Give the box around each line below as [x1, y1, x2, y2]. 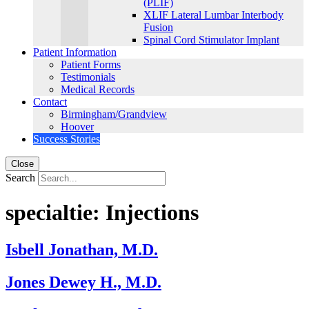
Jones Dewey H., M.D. [6, 272, 161, 291]
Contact [33, 96, 67, 108]
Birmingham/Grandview [61, 108, 167, 120]
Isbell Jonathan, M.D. [6, 240, 158, 259]
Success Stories [33, 133, 100, 145]
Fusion [143, 21, 173, 33]
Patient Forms [61, 59, 121, 70]
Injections [106, 200, 199, 226]
